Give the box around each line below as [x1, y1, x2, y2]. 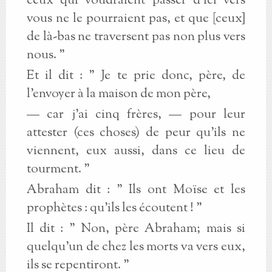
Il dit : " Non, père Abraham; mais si [26, 220, 245, 238]
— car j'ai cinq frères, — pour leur [26, 106, 245, 124]
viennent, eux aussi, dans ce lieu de [26, 142, 245, 160]
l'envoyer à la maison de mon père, [26, 85, 211, 103]
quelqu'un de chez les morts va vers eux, [26, 238, 245, 256]
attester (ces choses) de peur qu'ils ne [26, 124, 245, 142]
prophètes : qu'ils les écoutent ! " [26, 199, 202, 217]
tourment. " [26, 160, 90, 178]
